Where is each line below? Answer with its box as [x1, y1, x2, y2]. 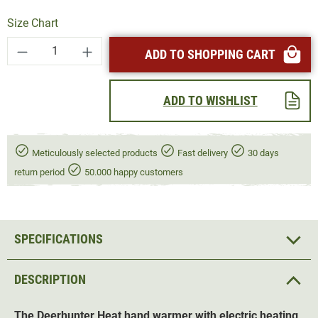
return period [14, 166, 67, 177]
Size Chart [7, 16, 58, 30]
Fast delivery [175, 147, 230, 158]
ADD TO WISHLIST [163, 92, 258, 108]
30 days [246, 147, 279, 158]
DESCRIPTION [14, 271, 86, 287]
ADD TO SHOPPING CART [145, 46, 276, 62]
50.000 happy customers [82, 166, 183, 177]
